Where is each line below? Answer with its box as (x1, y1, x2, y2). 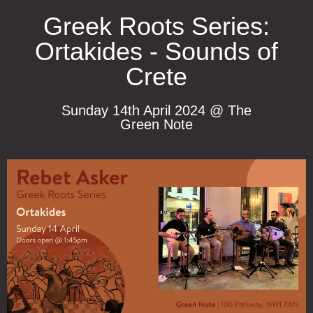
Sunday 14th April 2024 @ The (61, 103, 252, 118)
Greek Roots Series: (43, 12, 270, 41)
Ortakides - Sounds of (35, 37, 278, 66)
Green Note (120, 117, 193, 132)
